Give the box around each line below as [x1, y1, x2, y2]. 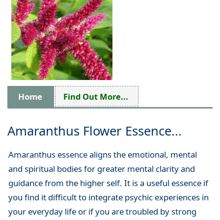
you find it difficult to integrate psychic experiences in [8, 192, 209, 203]
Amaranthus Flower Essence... [7, 122, 182, 140]
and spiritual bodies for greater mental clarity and [8, 163, 195, 175]
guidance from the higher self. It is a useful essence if [8, 177, 208, 189]
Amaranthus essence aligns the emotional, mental [8, 149, 197, 161]
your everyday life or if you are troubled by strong [8, 206, 196, 218]
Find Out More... [63, 90, 128, 102]
